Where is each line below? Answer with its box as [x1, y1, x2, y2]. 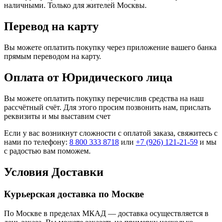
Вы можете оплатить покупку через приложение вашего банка [4, 43, 217, 52]
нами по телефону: [4, 138, 69, 147]
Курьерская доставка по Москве [4, 188, 144, 199]
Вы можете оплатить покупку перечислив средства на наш [4, 94, 204, 103]
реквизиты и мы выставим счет [4, 112, 111, 121]
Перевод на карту [4, 20, 99, 33]
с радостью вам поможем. [4, 147, 91, 156]
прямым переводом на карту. [4, 52, 101, 61]
